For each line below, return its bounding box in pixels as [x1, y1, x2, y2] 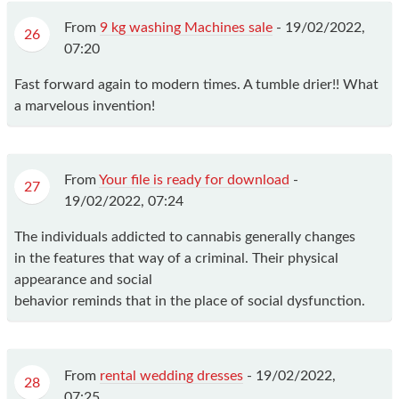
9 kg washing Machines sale [100, 20, 273, 36]
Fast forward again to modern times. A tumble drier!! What [14, 77, 379, 93]
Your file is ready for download [99, 173, 289, 188]
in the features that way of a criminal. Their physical [14, 251, 338, 266]
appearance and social [14, 273, 152, 288]
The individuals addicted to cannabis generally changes [14, 230, 355, 245]
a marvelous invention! [14, 99, 155, 114]
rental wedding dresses [100, 368, 243, 383]
